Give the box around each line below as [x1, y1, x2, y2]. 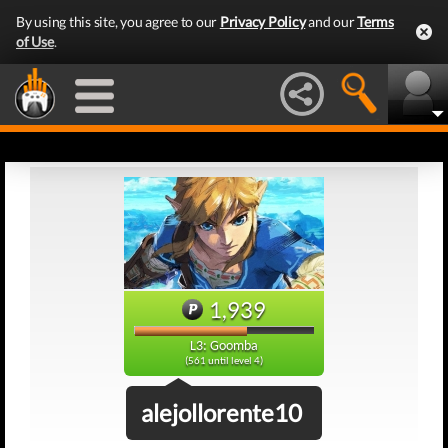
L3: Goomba [190, 339, 258, 354]
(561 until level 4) [185, 356, 263, 367]
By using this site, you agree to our [16, 13, 220, 30]
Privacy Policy [219, 13, 306, 30]
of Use [16, 33, 54, 50]
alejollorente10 [141, 398, 302, 427]
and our [305, 13, 357, 30]
